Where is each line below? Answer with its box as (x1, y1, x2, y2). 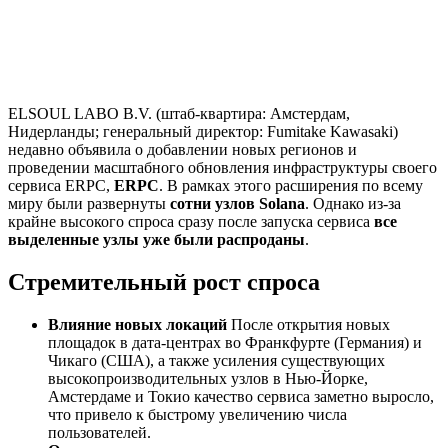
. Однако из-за (305, 194, 401, 212)
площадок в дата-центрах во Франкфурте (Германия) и (48, 333, 422, 351)
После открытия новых (227, 315, 390, 333)
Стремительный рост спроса (8, 268, 320, 295)
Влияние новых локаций (48, 315, 227, 333)
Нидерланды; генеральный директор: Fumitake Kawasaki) (8, 122, 398, 140)
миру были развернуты (8, 194, 170, 212)
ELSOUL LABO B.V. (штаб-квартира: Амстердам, (8, 104, 350, 122)
